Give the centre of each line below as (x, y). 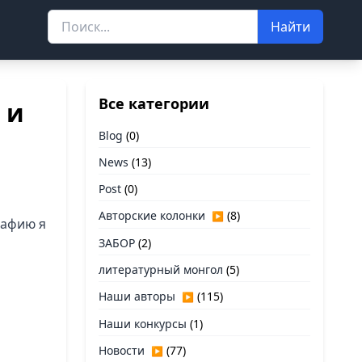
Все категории (154, 103)
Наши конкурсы (143, 324)
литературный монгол (161, 269)
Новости (122, 350)
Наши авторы (137, 296)
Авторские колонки (152, 215)
